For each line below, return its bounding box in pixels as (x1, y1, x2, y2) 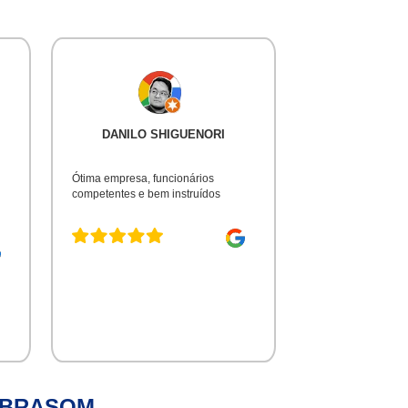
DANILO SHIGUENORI (101, 127, 225, 141)
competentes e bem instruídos (72, 187, 221, 200)
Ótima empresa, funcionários (72, 171, 215, 185)
